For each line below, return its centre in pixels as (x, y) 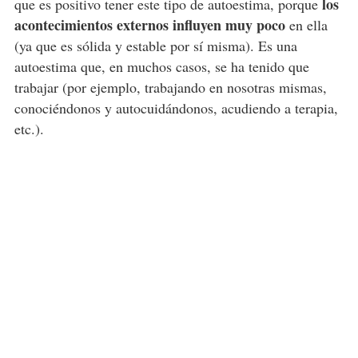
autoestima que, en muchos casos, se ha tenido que (161, 66)
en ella (306, 24)
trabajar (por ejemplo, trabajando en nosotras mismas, (170, 87)
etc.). (29, 128)
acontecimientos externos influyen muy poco (149, 24)
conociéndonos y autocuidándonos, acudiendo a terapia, (176, 107)
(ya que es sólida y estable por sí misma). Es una (155, 45)
